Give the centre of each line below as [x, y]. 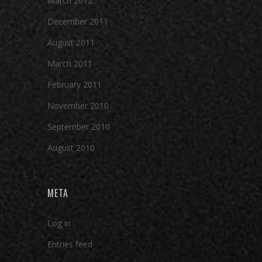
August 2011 [71, 42]
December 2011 [78, 21]
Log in [59, 223]
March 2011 [70, 63]
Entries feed [70, 244]
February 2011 [75, 85]
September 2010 [79, 127]
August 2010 [71, 148]
